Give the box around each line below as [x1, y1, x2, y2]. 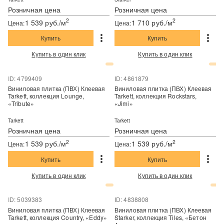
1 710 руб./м [131, 17, 173, 27]
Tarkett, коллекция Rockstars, [114, 91, 136, 100]
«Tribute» [8, 99, 34, 108]
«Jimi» [114, 99, 133, 108]
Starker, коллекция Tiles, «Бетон [114, 212, 137, 221]
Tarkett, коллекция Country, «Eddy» [29, 212, 107, 221]
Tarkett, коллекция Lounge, [8, 91, 30, 100]
